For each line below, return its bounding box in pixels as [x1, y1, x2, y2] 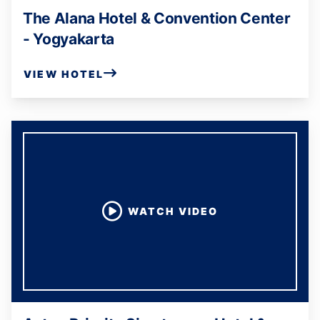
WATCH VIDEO [128, 205, 218, 217]
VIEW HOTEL [24, 67, 104, 80]
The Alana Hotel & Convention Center [23, 9, 291, 27]
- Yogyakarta [23, 30, 115, 48]
